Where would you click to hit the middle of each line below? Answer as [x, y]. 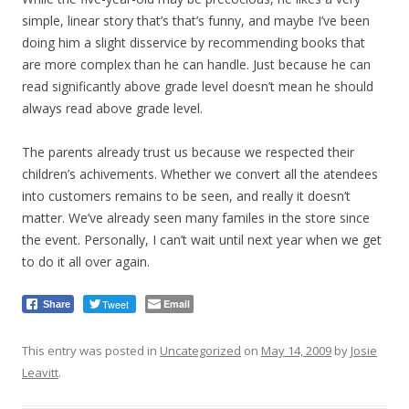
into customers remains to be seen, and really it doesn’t [186, 196]
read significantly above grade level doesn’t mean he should [198, 86]
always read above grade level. [112, 108]
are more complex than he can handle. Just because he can [196, 64]
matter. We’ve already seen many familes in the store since [196, 218]
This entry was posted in [91, 351]
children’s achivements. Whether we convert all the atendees [200, 174]
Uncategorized [200, 351]
